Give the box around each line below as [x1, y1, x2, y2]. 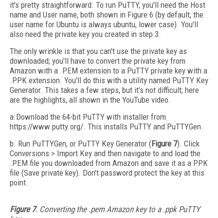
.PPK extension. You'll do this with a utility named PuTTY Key [10, 75, 208, 85]
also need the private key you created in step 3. [10, 29, 163, 39]
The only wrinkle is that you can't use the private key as [10, 46, 187, 56]
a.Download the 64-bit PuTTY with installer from [10, 112, 166, 122]
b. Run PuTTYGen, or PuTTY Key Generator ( [10, 139, 151, 148]
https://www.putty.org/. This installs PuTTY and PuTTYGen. [10, 122, 205, 131]
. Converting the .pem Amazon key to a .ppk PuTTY [36, 204, 200, 214]
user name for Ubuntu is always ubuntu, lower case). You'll [10, 19, 198, 29]
